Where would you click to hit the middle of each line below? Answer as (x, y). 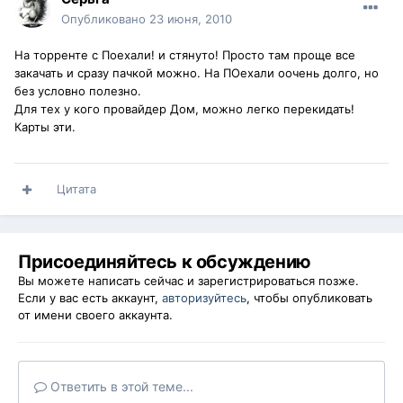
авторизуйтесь (204, 298)
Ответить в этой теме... (120, 387)
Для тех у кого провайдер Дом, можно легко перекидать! (184, 109)
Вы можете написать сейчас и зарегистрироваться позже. (188, 281)
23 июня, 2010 (191, 19)
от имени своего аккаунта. (95, 315)
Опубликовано (105, 19)
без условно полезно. (78, 91)
